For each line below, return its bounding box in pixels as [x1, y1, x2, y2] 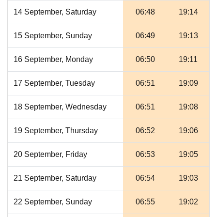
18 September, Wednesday [14, 103, 107, 111]
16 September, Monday [14, 55, 93, 63]
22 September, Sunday [14, 198, 92, 206]
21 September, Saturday [14, 174, 96, 182]
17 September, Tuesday [14, 79, 95, 87]
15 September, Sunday [14, 31, 92, 40]
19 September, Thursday [14, 126, 98, 135]
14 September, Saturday [14, 8, 96, 16]
